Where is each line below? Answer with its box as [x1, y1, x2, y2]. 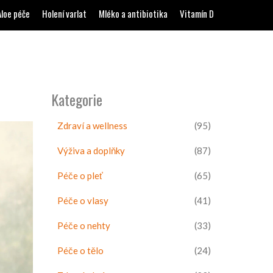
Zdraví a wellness [57, 120, 127, 131]
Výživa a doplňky [57, 145, 125, 156]
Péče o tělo [57, 245, 104, 256]
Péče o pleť [57, 170, 103, 181]
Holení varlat [42, 7, 87, 20]
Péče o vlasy [57, 195, 108, 206]
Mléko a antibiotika [99, 7, 168, 20]
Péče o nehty [57, 220, 110, 231]
